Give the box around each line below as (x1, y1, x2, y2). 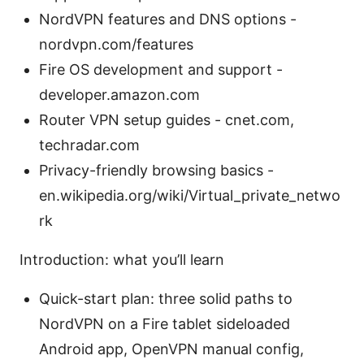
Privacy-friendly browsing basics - (39, 161, 274, 179)
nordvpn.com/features (39, 35, 193, 53)
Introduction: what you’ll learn (19, 250, 224, 268)
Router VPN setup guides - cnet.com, (39, 110, 294, 128)
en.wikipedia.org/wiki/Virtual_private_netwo (39, 186, 340, 204)
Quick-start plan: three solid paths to (39, 289, 292, 307)
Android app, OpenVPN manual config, (39, 340, 304, 357)
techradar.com (39, 136, 140, 154)
